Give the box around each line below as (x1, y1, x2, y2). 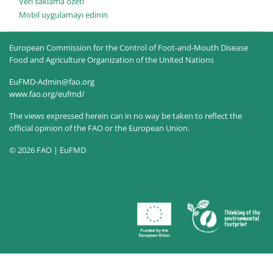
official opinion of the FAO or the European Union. (9, 122, 190, 134)
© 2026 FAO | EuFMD (9, 144, 86, 156)
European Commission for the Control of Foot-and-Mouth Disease (9, 42, 248, 54)
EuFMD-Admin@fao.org (9, 76, 94, 88)
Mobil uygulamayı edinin (19, 9, 108, 20)
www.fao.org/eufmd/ (9, 88, 85, 100)
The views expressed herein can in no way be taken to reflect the (9, 110, 242, 122)
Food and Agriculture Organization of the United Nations (9, 54, 214, 66)
